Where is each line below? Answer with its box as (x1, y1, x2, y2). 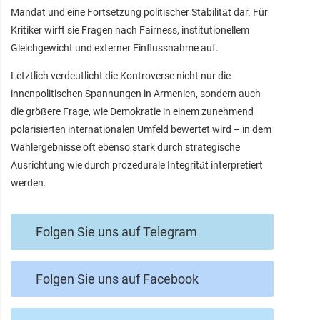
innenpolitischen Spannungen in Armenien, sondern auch (11, 88, 261, 100)
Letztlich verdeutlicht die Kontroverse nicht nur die (11, 70, 231, 82)
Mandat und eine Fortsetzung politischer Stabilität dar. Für (11, 6, 268, 19)
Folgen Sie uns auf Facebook (36, 271, 199, 287)
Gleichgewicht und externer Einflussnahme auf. (11, 42, 219, 54)
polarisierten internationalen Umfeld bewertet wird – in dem (11, 124, 271, 136)
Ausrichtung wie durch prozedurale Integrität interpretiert (11, 159, 263, 171)
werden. (11, 177, 46, 189)
